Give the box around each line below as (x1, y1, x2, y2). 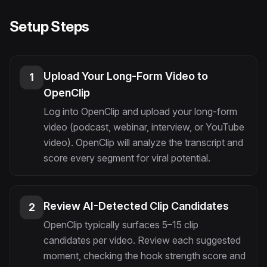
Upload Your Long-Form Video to (44, 70, 208, 82)
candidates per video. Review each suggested (44, 234, 241, 246)
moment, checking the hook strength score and (44, 250, 246, 262)
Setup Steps (10, 18, 89, 35)
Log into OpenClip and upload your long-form (44, 105, 237, 117)
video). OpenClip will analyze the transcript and (44, 136, 243, 148)
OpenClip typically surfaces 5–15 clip (44, 219, 198, 231)
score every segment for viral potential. (44, 152, 210, 164)
